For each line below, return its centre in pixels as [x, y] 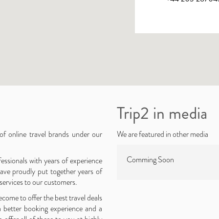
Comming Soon [150, 160]
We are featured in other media [163, 134]
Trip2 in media [162, 113]
